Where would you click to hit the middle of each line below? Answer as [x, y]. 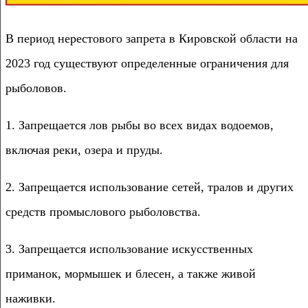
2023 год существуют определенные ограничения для [147, 63]
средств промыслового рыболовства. [103, 211]
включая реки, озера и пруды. [84, 150]
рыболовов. [36, 88]
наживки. [31, 298]
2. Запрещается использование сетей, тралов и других [150, 187]
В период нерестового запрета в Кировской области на [152, 38]
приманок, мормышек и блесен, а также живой [131, 273]
